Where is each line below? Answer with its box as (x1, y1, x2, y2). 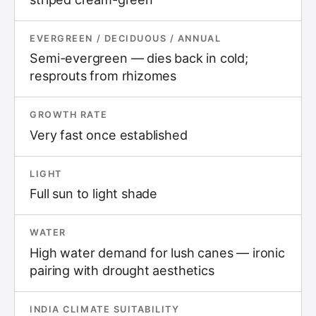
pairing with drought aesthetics (30, 262, 214, 278)
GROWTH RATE (30, 109, 108, 120)
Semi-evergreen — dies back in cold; (30, 51, 248, 66)
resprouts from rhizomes (30, 68, 177, 83)
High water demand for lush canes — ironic (30, 245, 285, 260)
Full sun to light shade (30, 186, 158, 201)
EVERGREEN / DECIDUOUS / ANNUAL (30, 32, 221, 44)
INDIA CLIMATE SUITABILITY (30, 303, 180, 315)
